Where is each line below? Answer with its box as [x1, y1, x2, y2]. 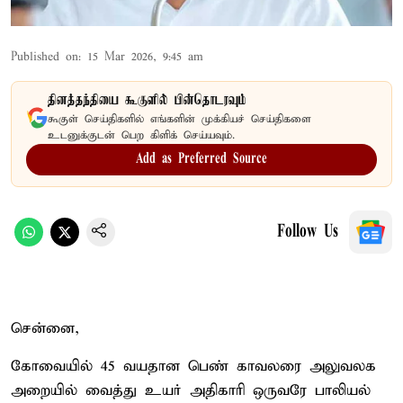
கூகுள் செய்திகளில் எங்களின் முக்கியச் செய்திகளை [48, 112, 311, 126]
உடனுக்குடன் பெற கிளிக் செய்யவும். [48, 128, 235, 142]
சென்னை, [11, 318, 79, 338]
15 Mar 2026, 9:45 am [87, 49, 203, 65]
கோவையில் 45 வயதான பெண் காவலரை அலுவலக [11, 356, 376, 376]
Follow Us [277, 222, 338, 241]
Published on [11, 49, 78, 65]
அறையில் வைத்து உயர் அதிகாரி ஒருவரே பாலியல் [11, 381, 371, 400]
